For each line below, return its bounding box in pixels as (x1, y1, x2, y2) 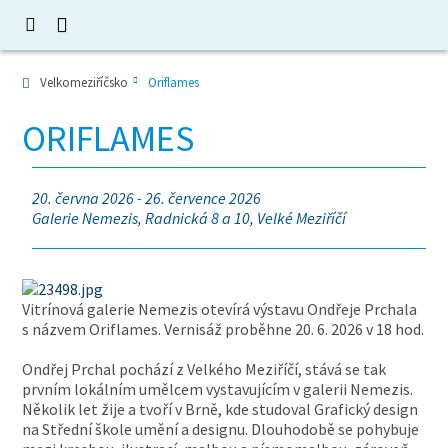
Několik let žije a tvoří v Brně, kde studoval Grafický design (22, 399, 419, 419)
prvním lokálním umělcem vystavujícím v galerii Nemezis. (22, 379, 414, 399)
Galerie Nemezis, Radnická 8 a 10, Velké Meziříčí (32, 208, 347, 228)
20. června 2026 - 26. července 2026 (32, 188, 262, 208)
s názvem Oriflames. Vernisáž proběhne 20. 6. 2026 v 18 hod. (22, 319, 425, 339)
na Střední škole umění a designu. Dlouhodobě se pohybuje (22, 419, 420, 439)
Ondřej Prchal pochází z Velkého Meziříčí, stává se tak (22, 359, 387, 379)
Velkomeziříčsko (40, 74, 129, 91)
